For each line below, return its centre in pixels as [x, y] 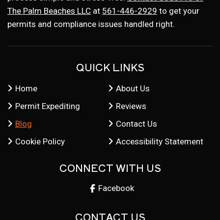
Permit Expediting [48, 106]
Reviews [131, 106]
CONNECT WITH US [110, 168]
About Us [133, 88]
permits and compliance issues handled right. [91, 24]
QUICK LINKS [110, 67]
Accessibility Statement [159, 141]
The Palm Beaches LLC [49, 11]
